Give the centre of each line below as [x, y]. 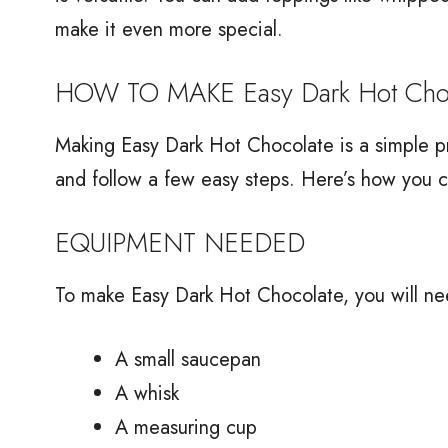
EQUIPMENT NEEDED [180, 242]
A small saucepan [188, 359]
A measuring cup [186, 427]
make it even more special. [169, 29]
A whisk [147, 393]
